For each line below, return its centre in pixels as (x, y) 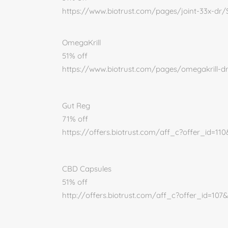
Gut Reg (76, 106)
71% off (75, 119)
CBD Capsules (87, 169)
